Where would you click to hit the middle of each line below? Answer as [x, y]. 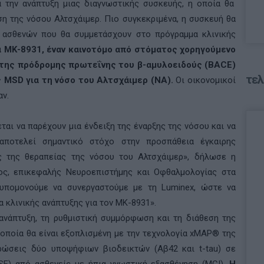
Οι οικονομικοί [204, 80]
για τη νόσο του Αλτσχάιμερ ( [89, 80]
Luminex [178, 187]
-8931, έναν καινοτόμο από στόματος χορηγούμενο [126, 49]
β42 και [181, 249]
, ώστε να [215, 187]
